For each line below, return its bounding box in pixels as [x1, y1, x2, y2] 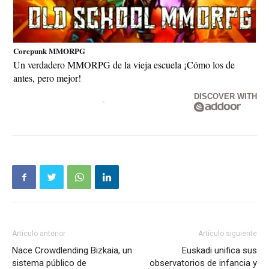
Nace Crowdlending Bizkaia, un [12, 245, 132, 256]
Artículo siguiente [198, 229, 257, 238]
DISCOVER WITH [194, 92, 257, 101]
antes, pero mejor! [13, 71, 81, 85]
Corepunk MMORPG [13, 44, 85, 56]
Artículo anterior [12, 229, 65, 238]
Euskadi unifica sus [182, 245, 257, 256]
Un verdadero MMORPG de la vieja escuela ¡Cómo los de [13, 58, 235, 71]
